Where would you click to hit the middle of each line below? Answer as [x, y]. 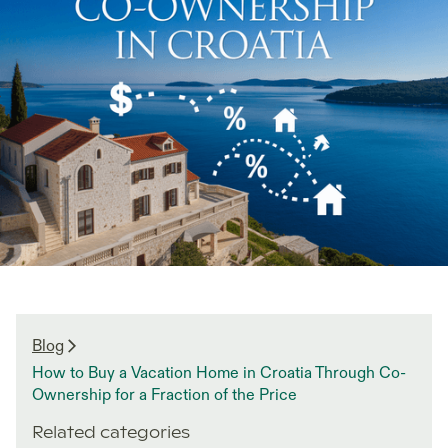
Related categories [111, 433]
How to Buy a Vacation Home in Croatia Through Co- [219, 373]
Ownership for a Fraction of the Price [164, 395]
